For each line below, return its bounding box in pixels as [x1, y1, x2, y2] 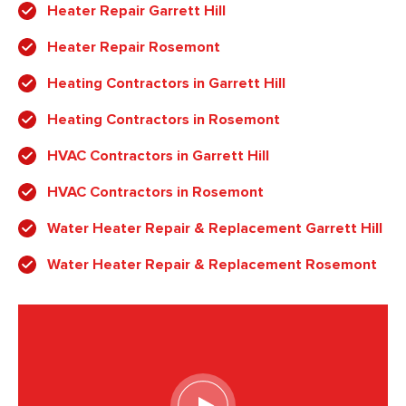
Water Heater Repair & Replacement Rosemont [47, 255, 377, 274]
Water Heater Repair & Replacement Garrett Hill [47, 218, 382, 237]
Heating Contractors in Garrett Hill [47, 73, 285, 92]
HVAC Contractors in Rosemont [47, 182, 264, 201]
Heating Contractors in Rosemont [47, 110, 280, 129]
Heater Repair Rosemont [47, 37, 220, 56]
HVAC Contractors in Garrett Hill [47, 146, 269, 165]
